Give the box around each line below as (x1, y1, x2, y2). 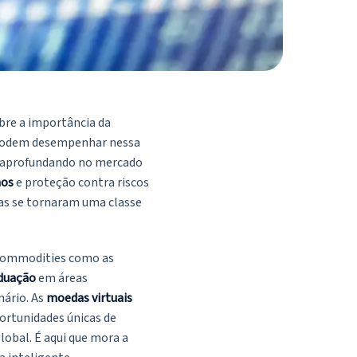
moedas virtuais (46, 289, 132, 308)
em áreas (36, 269, 88, 288)
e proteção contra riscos (14, 174, 149, 192)
